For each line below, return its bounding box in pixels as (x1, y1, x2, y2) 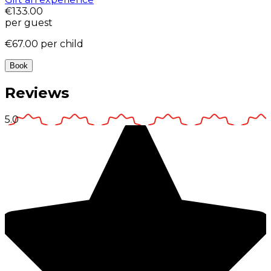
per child (41, 38, 83, 50)
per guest (5, 17, 53, 29)
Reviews (5, 84, 69, 102)
